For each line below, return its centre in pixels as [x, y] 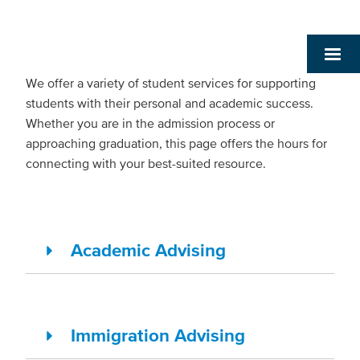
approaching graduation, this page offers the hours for [176, 143]
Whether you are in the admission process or [150, 123]
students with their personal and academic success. [170, 103]
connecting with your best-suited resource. [146, 163]
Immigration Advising [158, 335]
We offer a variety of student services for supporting [171, 83]
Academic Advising [148, 250]
